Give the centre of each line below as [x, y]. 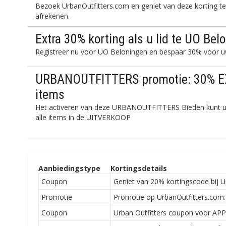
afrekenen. [53, 16]
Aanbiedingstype [69, 168]
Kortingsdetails [138, 168]
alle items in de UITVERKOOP [83, 117]
